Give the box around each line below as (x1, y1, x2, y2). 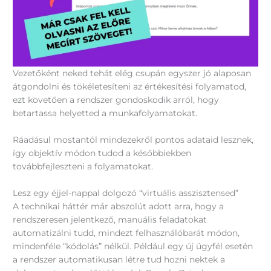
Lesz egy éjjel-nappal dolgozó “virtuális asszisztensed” (13, 188, 239, 198)
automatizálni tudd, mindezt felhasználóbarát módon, (13, 227, 240, 238)
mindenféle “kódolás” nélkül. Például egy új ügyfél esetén (13, 241, 253, 251)
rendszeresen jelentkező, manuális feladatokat (13, 214, 207, 224)
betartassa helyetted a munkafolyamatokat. (13, 108, 198, 118)
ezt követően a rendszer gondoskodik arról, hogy (13, 94, 220, 105)
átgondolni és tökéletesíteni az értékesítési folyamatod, (13, 81, 247, 91)
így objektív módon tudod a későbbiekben (13, 148, 192, 158)
